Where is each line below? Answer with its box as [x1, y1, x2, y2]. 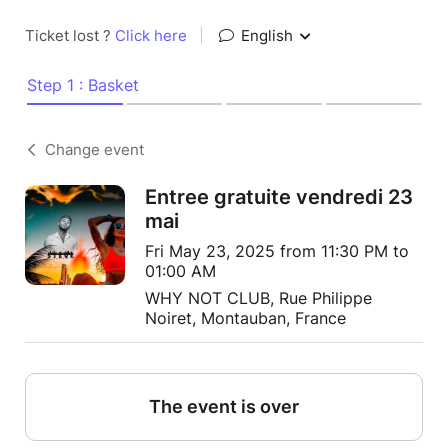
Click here [115, 26, 187, 45]
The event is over [149, 396, 299, 417]
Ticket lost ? [25, 26, 115, 45]
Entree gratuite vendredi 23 [145, 185, 413, 209]
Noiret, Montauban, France [145, 308, 346, 328]
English [237, 26, 297, 45]
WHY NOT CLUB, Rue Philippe [145, 288, 372, 308]
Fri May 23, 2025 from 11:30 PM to [145, 241, 409, 261]
